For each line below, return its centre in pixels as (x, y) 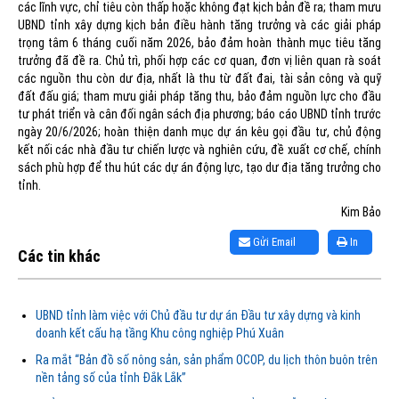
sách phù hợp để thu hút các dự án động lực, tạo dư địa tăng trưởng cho (199, 167)
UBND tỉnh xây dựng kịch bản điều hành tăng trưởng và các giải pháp (199, 24)
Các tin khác (59, 256)
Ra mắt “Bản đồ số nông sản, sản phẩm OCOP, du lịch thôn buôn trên (207, 359)
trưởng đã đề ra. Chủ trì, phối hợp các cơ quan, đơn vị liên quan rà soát (199, 60)
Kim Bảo (361, 212)
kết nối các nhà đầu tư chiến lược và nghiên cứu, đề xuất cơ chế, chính (199, 149)
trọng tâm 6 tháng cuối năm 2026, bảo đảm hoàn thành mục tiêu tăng (199, 42)
